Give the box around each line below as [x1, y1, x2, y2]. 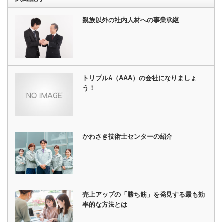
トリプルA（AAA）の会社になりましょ [82, 74, 197, 82]
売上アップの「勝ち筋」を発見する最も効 [82, 191, 205, 199]
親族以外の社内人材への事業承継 [82, 16, 179, 24]
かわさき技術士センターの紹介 [82, 132, 173, 140]
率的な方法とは [82, 201, 128, 209]
